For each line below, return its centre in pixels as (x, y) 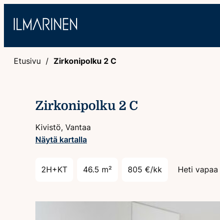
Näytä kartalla (61, 139)
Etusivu (27, 61)
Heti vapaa (198, 169)
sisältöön (21, 22)
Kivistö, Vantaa (63, 127)
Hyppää (18, 9)
